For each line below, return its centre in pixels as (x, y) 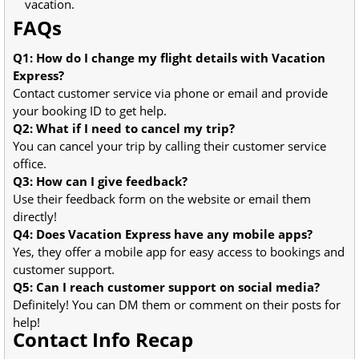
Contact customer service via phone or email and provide (170, 93)
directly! (35, 216)
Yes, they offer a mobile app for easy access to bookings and (179, 251)
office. (30, 163)
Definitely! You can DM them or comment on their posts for (177, 304)
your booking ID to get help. (90, 110)
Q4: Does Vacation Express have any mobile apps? (163, 234)
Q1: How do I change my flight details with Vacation (169, 57)
